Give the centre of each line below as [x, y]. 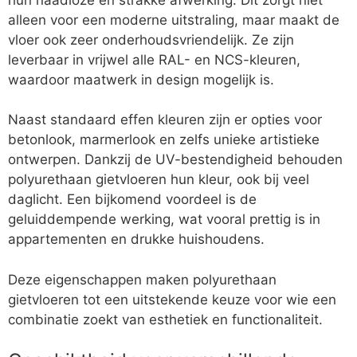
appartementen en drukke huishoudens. [136, 239]
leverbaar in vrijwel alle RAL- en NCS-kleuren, [154, 59]
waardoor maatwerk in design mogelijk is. [141, 79]
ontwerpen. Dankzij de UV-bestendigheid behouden [175, 160]
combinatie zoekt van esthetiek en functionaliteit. [165, 319]
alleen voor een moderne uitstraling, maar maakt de [174, 20]
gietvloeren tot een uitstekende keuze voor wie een [172, 299]
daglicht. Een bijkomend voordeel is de [132, 200]
